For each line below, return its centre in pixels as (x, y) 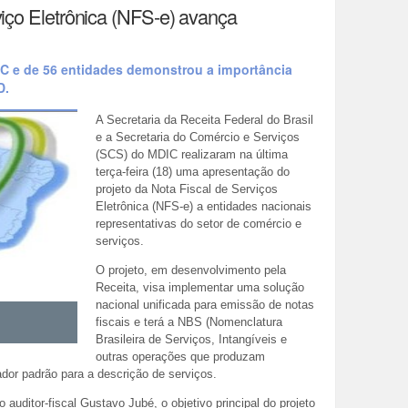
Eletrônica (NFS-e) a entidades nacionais (203, 207)
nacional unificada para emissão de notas (204, 304)
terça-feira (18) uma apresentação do (192, 172)
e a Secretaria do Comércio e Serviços (197, 138)
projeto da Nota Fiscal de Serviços (186, 189)
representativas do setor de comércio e (198, 224)
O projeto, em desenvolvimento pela (190, 270)
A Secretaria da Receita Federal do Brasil (204, 120)
